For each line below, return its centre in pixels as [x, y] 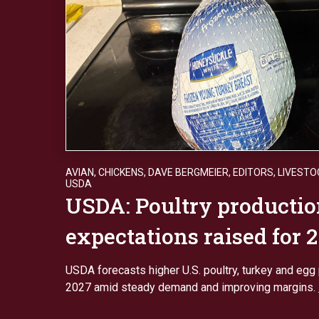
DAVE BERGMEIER [188, 172]
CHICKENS [121, 172]
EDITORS [253, 172]
